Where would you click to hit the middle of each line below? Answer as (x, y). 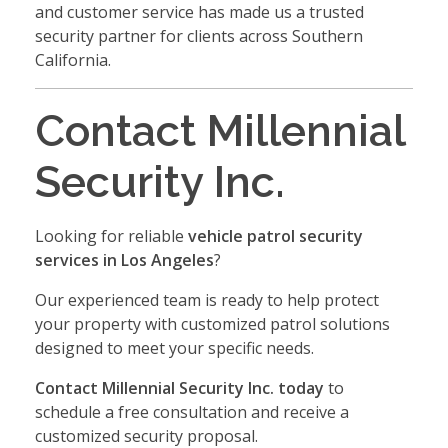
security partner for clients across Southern (199, 35)
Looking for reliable (111, 235)
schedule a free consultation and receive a (192, 411)
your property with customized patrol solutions (212, 323)
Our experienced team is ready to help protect (207, 299)
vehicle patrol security (275, 235)
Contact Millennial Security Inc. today (179, 387)
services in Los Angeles (124, 259)
